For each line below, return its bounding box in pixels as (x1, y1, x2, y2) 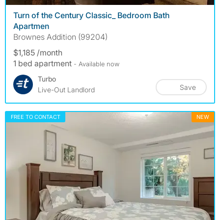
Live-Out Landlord (38, 85, 95, 94)
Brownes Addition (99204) (13, 31, 108, 42)
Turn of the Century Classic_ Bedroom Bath (13, 10, 169, 20)
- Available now (74, 59, 119, 68)
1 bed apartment (13, 58, 74, 68)
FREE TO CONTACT (11, 113, 60, 120)
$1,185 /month (13, 47, 62, 57)
